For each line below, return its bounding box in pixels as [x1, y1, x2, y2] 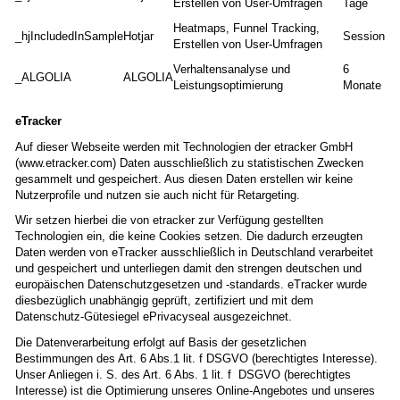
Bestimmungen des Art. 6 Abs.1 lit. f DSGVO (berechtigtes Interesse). [15, 351, 378, 365]
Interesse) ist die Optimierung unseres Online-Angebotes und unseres [15, 383, 375, 397]
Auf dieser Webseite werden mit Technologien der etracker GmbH [15, 139, 353, 154]
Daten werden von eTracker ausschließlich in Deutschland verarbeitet [15, 246, 373, 260]
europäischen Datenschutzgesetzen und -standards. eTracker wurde [15, 278, 367, 292]
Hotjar [123, 29, 154, 44]
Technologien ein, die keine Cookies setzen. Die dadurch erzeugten [15, 229, 362, 244]
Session [343, 29, 385, 44]
